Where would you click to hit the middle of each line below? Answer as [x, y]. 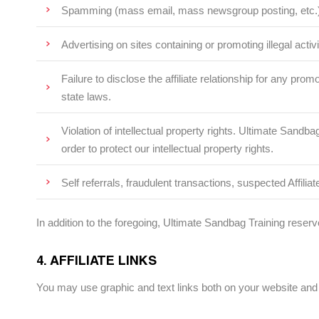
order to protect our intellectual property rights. [167, 148]
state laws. [86, 96]
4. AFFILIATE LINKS [96, 260]
